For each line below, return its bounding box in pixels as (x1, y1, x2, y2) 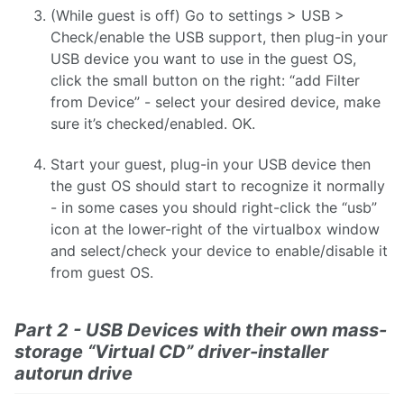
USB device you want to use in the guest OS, (50, 50, 356, 69)
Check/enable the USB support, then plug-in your (50, 28, 388, 47)
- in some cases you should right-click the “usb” (50, 198, 377, 217)
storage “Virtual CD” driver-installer (14, 341, 328, 363)
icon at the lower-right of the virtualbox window (50, 220, 380, 239)
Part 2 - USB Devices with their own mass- (14, 319, 387, 342)
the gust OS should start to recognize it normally (50, 177, 385, 196)
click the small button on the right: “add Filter (50, 71, 360, 90)
